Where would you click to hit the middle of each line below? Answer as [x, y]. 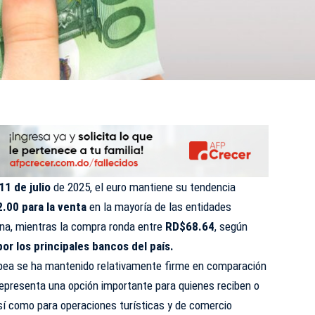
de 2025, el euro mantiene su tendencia [143, 187]
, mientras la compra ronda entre [87, 226]
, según [231, 226]
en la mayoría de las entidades [159, 206]
